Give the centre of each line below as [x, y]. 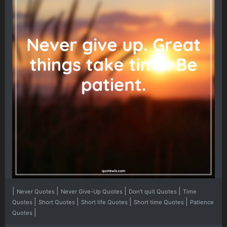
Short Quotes [58, 202]
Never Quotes [36, 192]
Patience [202, 202]
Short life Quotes [105, 202]
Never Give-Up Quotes [92, 192]
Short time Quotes [160, 202]
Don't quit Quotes [154, 192]
